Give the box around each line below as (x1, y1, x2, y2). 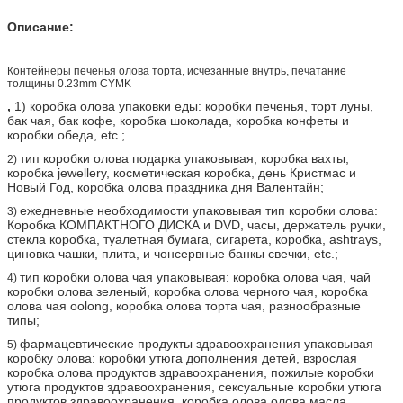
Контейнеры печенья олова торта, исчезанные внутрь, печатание (7, 64, 346, 77)
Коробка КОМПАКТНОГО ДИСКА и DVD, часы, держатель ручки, (7, 217, 386, 232)
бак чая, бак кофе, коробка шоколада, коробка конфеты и (7, 112, 349, 128)
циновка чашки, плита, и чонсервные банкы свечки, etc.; (7, 246, 338, 261)
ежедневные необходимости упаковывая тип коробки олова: (20, 202, 378, 218)
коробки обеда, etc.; (7, 127, 125, 142)
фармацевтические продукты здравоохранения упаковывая (20, 336, 373, 351)
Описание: (7, 19, 74, 34)
